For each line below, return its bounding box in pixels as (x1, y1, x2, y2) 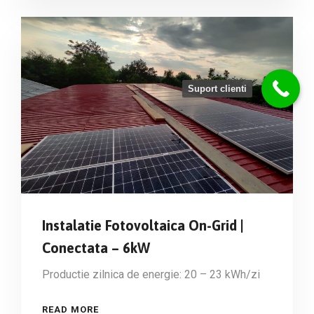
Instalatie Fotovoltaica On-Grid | (42, 217, 244, 234)
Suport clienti (188, 83, 247, 94)
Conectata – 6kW (42, 240, 150, 257)
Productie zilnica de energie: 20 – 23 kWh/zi (42, 268, 260, 282)
